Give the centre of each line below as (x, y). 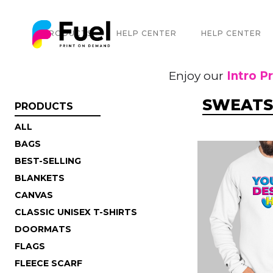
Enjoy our (198, 76)
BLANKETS (40, 178)
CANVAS (34, 195)
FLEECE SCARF (48, 263)
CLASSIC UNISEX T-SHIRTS (76, 212)
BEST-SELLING (48, 161)
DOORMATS (43, 229)
